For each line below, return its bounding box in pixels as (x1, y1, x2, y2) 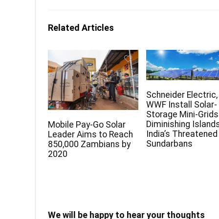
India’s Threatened (146, 129, 218, 139)
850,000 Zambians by (48, 139, 131, 150)
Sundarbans (146, 138, 193, 149)
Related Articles (48, 22, 114, 33)
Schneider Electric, (146, 89, 218, 100)
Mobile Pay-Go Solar (48, 120, 126, 130)
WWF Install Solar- (146, 99, 218, 109)
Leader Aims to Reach (48, 130, 133, 140)
